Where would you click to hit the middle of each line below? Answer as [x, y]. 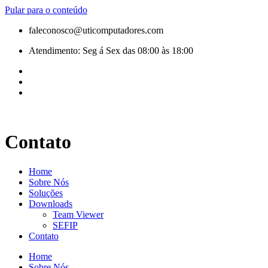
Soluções [46, 193]
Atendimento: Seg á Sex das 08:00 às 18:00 [111, 51]
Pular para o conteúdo [46, 10]
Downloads [51, 203]
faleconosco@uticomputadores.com [96, 30]
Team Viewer [78, 214]
